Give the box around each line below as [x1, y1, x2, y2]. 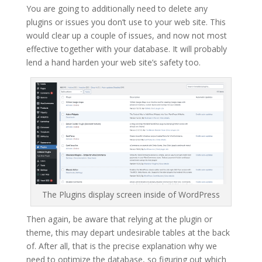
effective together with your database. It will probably [26, 43, 227, 55]
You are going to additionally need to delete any [26, 3, 208, 15]
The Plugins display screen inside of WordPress [42, 189, 220, 201]
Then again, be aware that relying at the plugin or [26, 213, 212, 225]
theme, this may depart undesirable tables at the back [26, 227, 230, 239]
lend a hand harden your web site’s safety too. [26, 57, 201, 68]
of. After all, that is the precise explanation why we [26, 240, 217, 252]
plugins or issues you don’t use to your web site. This [26, 16, 226, 28]
